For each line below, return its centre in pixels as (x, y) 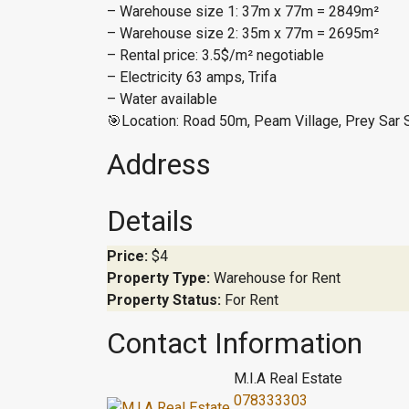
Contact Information (235, 343)
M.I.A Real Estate (288, 378)
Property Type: (158, 278)
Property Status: (164, 300)
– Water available (162, 99)
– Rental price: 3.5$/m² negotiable (215, 55)
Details (150, 221)
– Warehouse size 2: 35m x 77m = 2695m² (243, 33)
